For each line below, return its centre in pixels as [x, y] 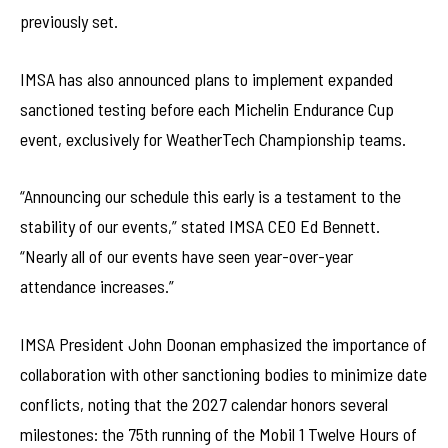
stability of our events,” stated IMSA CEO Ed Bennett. [200, 226]
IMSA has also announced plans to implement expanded [206, 78]
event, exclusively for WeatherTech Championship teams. [213, 138]
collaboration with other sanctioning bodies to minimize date [223, 373]
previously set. [69, 20]
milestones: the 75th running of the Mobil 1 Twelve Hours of [218, 433]
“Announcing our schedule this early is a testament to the [210, 196]
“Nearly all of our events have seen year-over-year [186, 256]
